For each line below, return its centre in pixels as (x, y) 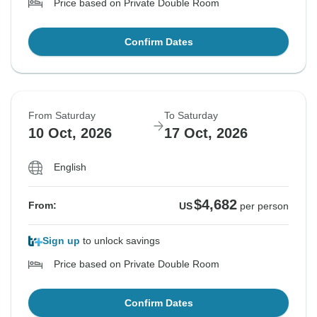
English (70, 167)
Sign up (61, 241)
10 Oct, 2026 (70, 133)
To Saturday (191, 116)
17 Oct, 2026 (206, 133)
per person (264, 206)
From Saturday (62, 116)
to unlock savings (120, 241)
